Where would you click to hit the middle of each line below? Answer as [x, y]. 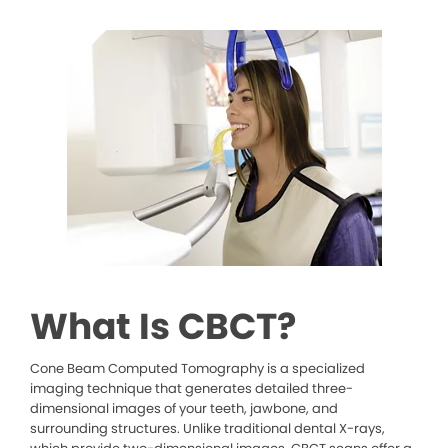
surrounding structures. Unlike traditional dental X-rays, [207, 429]
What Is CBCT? [163, 327]
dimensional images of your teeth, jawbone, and [184, 409]
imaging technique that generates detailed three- [191, 389]
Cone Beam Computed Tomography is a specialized [197, 369]
